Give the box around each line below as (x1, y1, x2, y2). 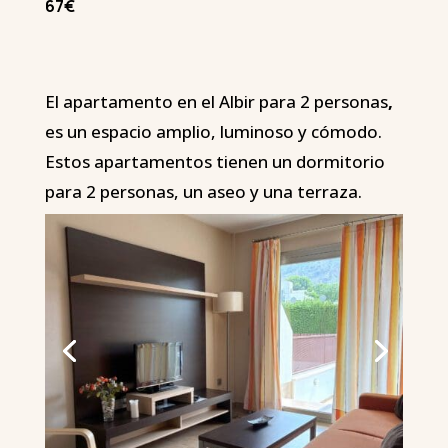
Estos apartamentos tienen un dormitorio (44, 150, 385, 174)
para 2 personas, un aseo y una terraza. (44, 180, 362, 204)
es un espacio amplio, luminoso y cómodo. (44, 120, 382, 144)
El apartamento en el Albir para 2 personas (44, 90, 388, 114)
